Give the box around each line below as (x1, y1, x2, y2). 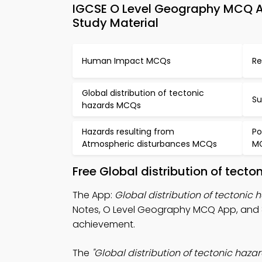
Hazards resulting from (82, 126, 174, 137)
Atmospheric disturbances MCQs (82, 138, 217, 150)
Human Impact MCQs (82, 54, 171, 67)
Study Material (73, 15, 158, 31)
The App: (73, 188, 115, 202)
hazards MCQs (82, 99, 141, 111)
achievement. (73, 218, 135, 231)
